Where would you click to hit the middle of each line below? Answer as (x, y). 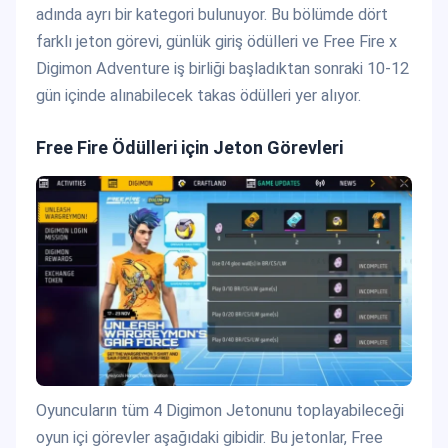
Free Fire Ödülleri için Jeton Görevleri (189, 148)
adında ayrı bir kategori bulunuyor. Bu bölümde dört (212, 15)
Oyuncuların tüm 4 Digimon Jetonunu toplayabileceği (220, 410)
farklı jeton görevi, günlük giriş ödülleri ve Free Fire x (216, 42)
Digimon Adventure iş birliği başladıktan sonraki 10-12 (222, 69)
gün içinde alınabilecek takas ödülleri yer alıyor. (198, 96)
